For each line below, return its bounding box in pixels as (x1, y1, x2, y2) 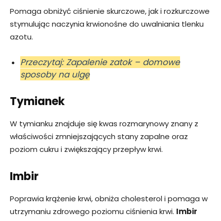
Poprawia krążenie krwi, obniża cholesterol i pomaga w (10, 193, 208, 204)
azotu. (10, 32, 33, 42)
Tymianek (10, 94, 65, 110)
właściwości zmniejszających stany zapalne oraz (10, 131, 188, 142)
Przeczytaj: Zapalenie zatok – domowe (20, 56, 180, 69)
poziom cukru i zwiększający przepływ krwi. (10, 144, 163, 155)
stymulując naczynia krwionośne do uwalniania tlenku (10, 19, 204, 30)
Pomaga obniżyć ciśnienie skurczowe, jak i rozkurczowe (10, 6, 210, 17)
